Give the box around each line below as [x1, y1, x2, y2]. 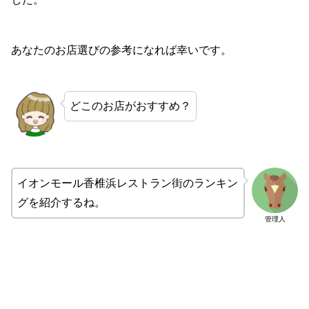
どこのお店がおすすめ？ [69, 99, 191, 112]
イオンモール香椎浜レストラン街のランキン [17, 177, 238, 189]
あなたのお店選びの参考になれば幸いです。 [11, 43, 232, 56]
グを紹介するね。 [17, 196, 106, 208]
